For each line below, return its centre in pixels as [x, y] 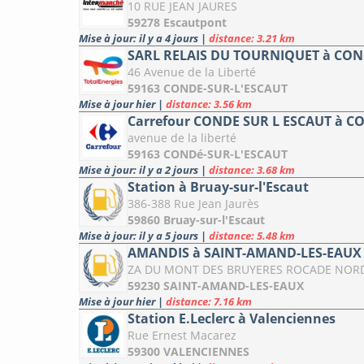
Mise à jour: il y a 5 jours [140, 236]
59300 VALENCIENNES [188, 352]
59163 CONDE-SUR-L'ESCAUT [208, 89]
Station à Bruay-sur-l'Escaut [218, 187]
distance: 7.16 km [209, 302]
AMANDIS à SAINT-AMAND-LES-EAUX [245, 253]
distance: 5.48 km [252, 236]
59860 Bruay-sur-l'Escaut [196, 220]
